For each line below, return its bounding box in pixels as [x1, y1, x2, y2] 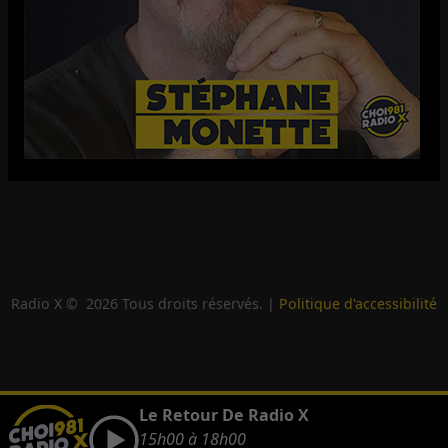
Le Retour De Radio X [138, 404, 309, 427]
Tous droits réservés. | [118, 294, 279, 314]
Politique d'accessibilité [279, 294, 437, 314]
